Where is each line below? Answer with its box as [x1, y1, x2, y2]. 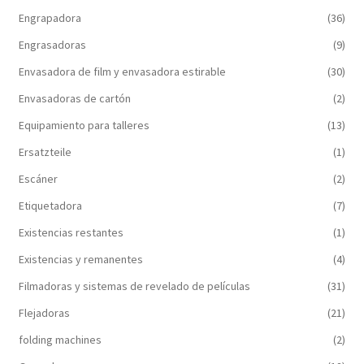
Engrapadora [18, 10, 81, 25]
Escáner [18, 171, 58, 186]
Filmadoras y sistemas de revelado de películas [18, 278, 250, 293]
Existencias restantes [18, 224, 123, 240]
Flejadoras [18, 305, 70, 320]
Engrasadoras [18, 37, 86, 52]
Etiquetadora [18, 197, 82, 213]
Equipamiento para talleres [18, 117, 149, 132]
